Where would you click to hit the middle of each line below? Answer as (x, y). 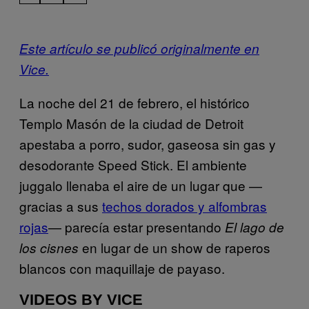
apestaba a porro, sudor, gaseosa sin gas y (148, 143)
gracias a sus (61, 206)
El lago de (255, 227)
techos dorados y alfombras (185, 206)
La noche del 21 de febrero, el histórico (134, 102)
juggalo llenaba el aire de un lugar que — (141, 185)
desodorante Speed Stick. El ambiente (133, 164)
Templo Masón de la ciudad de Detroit (131, 123)
